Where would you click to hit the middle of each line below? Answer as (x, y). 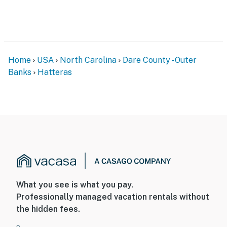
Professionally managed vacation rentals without (113, 197)
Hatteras (55, 72)
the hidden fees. (48, 209)
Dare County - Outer (160, 60)
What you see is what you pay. (75, 185)
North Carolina (88, 60)
